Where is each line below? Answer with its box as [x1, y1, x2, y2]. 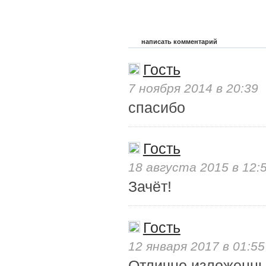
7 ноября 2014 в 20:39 [128, 81, 258, 95]
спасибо [128, 99, 185, 116]
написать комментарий [141, 38, 217, 45]
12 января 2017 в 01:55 [128, 239, 265, 253]
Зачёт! [128, 178, 172, 195]
